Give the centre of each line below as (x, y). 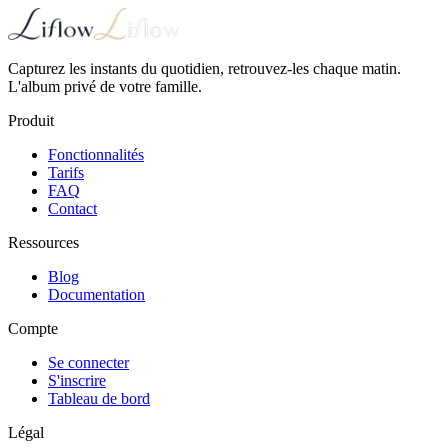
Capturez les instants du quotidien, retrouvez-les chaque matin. (204, 69)
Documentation (96, 295)
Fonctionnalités (96, 155)
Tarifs (66, 173)
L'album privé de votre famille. (105, 87)
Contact (72, 209)
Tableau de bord (99, 399)
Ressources (43, 243)
